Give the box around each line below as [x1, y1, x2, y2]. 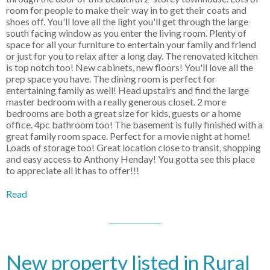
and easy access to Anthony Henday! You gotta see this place [6, 153, 255, 165]
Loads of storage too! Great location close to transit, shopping [6, 142, 261, 154]
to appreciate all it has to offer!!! [6, 165, 139, 177]
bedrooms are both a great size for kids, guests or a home [6, 107, 241, 119]
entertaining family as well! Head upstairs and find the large [6, 84, 249, 96]
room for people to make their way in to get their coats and [6, 4, 246, 16]
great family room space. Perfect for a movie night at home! [6, 130, 250, 142]
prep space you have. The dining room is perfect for [6, 73, 216, 85]
